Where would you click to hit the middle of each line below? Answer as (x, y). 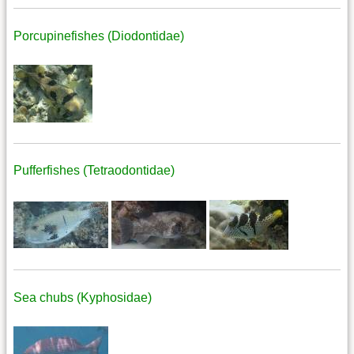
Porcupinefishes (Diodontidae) (99, 36)
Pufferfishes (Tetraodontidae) (94, 171)
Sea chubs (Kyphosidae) (83, 297)
